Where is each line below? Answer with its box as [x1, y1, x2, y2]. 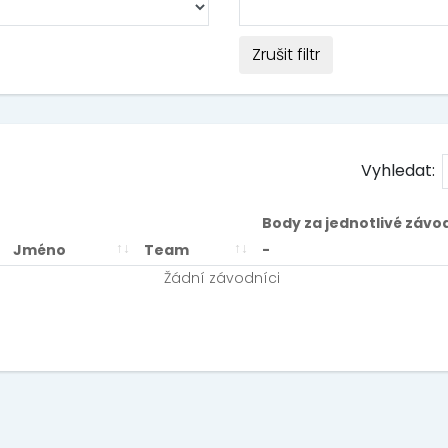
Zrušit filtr [252, 43, 320, 66]
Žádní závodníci [163, 268, 280, 288]
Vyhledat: [361, 159, 435, 182]
